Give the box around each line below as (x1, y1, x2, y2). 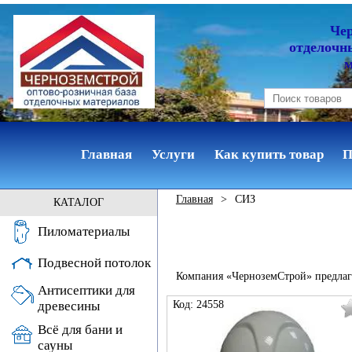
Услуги (152, 147, 196, 162)
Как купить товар (214, 147, 324, 162)
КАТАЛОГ (53, 196, 104, 208)
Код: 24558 (173, 298, 225, 310)
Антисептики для (38, 283, 135, 298)
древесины (38, 299, 100, 313)
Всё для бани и (38, 322, 123, 337)
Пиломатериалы (38, 224, 130, 239)
